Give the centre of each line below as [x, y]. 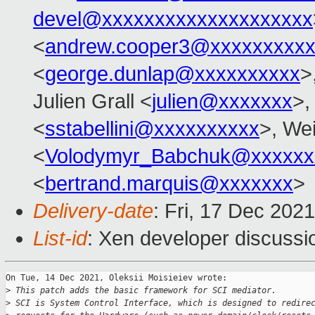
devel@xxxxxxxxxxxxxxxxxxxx [173, 19]
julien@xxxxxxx [222, 102]
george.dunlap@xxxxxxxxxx [173, 74]
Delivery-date [93, 211]
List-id [60, 239]
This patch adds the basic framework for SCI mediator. [143, 291]
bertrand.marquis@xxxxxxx [169, 184]
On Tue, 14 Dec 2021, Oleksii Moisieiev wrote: [116, 278]
